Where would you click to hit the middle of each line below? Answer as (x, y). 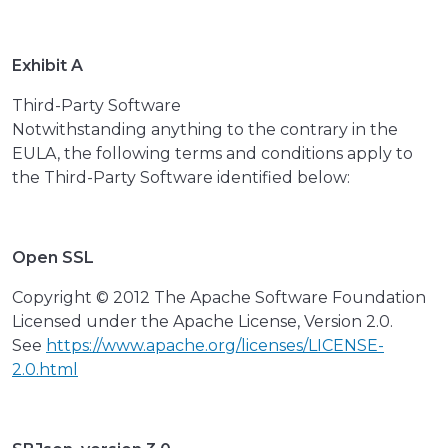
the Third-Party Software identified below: (181, 178)
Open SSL (53, 258)
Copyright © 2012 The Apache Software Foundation (219, 298)
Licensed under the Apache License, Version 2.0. (202, 322)
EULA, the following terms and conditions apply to (212, 154)
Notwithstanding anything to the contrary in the (205, 130)
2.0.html (45, 370)
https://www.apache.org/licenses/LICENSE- (215, 346)
